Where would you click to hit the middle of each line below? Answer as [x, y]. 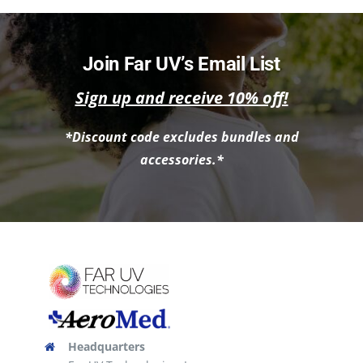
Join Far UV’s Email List [181, 64]
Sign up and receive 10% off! [181, 98]
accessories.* [181, 160]
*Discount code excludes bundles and [181, 137]
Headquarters [106, 347]
